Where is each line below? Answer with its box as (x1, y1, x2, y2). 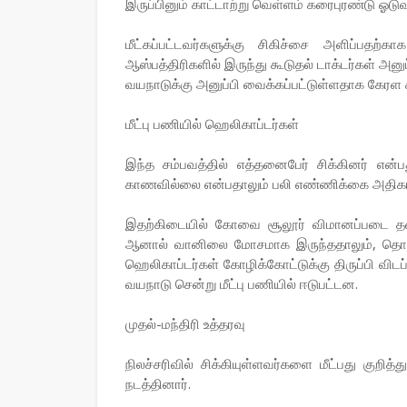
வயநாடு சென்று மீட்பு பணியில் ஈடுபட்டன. (125, 274, 358, 293)
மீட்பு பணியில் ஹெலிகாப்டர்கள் (125, 114, 299, 133)
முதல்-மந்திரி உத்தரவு (125, 314, 245, 333)
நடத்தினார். (125, 374, 191, 392)
